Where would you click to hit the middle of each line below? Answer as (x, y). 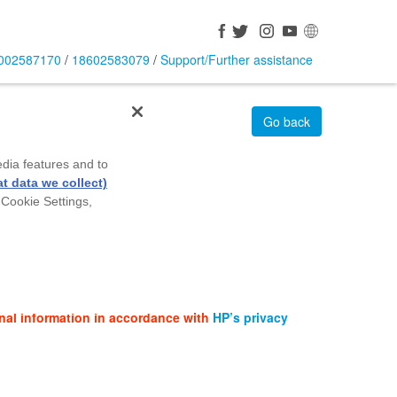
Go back (286, 121)
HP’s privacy (250, 317)
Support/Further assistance (236, 59)
